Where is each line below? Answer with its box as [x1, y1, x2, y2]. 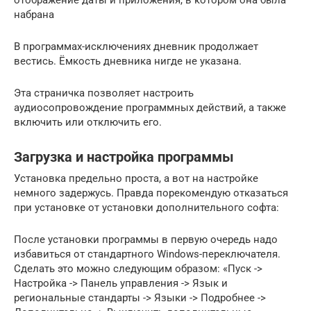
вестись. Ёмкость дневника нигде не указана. [14, 54, 242, 67]
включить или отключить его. [14, 115, 162, 128]
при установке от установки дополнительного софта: [14, 201, 279, 214]
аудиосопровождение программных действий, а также [14, 101, 286, 114]
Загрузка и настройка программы [14, 149, 234, 165]
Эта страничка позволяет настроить [14, 86, 194, 99]
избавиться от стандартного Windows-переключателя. [14, 247, 280, 260]
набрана [14, 8, 54, 21]
